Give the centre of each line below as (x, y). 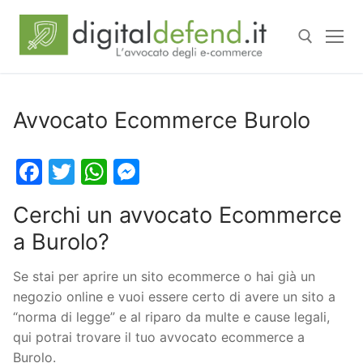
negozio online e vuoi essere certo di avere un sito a (174, 297)
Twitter (118, 171)
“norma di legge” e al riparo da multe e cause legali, (171, 317)
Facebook (102, 171)
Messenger (208, 171)
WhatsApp (171, 171)
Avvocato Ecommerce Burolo (162, 120)
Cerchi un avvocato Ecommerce (177, 215)
